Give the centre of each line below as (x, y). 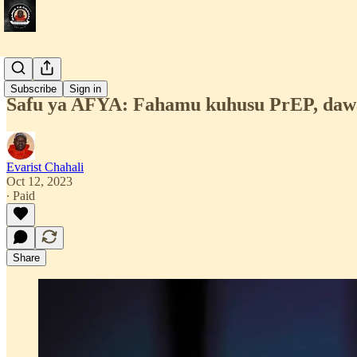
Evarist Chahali (45, 167)
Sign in (85, 89)
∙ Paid (21, 195)
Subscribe (33, 89)
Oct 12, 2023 (39, 181)
